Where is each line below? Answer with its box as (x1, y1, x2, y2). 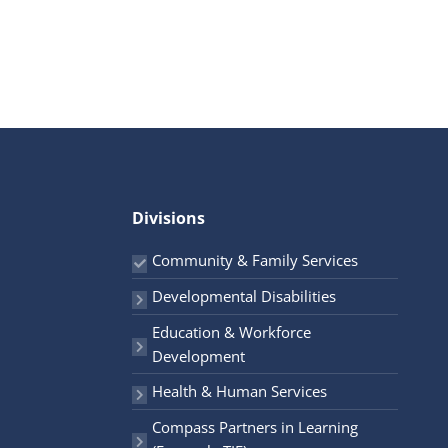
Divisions (132, 206, 205, 229)
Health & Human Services (152, 381, 327, 402)
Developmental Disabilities (152, 286, 336, 307)
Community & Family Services (152, 250, 358, 271)
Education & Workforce (152, 321, 311, 342)
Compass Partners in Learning (152, 416, 358, 437)
